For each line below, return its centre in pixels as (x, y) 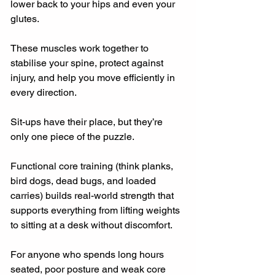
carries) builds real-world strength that (93, 196)
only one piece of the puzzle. (72, 137)
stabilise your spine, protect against (88, 63)
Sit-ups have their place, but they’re (88, 122)
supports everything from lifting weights (96, 211)
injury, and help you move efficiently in (94, 78)
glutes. (25, 19)
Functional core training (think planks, (93, 166)
